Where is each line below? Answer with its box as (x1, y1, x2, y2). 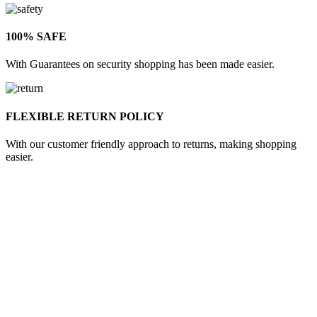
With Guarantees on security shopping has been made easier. (6, 58, 275, 71)
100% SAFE (6, 30, 67, 43)
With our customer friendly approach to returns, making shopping (6, 137, 296, 150)
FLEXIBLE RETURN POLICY (6, 110, 164, 122)
